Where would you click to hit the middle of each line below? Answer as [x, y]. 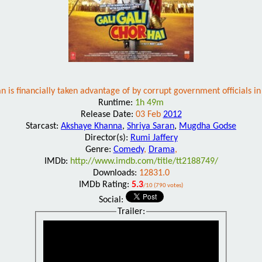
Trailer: [131, 211]
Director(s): [107, 138]
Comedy [128, 149]
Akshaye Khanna [92, 126]
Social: [112, 200]
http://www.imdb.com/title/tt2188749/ [144, 161]
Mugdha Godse [208, 126]
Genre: [99, 149]
